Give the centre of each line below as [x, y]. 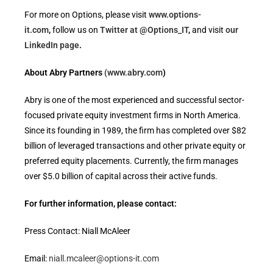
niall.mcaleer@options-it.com [104, 258]
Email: [36, 258]
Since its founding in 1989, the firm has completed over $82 [135, 130]
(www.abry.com [133, 73]
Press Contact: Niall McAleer [77, 231]
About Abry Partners [64, 73]
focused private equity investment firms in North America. [132, 115]
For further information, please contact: [100, 204]
